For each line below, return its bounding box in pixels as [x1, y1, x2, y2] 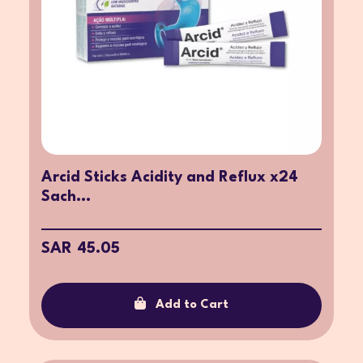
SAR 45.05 [41, 240, 120, 257]
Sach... [41, 189, 91, 204]
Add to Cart [156, 298, 228, 311]
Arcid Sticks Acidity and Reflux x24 [41, 169, 298, 185]
